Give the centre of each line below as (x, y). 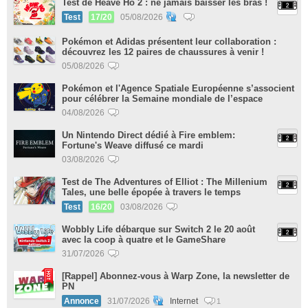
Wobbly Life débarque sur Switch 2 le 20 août (158, 229)
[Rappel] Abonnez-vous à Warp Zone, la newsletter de (176, 276)
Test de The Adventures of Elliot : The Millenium (165, 182)
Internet (185, 301)
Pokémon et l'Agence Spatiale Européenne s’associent (178, 88)
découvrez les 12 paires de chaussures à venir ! (163, 52)
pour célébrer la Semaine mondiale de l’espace (162, 99)
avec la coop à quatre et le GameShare (144, 240)
